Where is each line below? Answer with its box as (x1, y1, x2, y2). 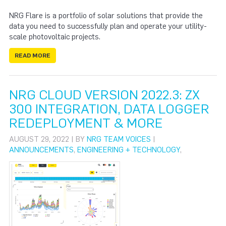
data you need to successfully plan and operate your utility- (9, 22, 207, 31)
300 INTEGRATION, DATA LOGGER (9, 100, 209, 117)
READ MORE (15, 51, 50, 59)
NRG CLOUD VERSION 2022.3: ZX (9, 86, 200, 103)
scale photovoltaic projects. (9, 32, 100, 41)
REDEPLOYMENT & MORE (9, 115, 163, 131)
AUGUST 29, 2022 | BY (9, 134, 87, 144)
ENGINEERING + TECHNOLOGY (77, 145, 180, 154)
